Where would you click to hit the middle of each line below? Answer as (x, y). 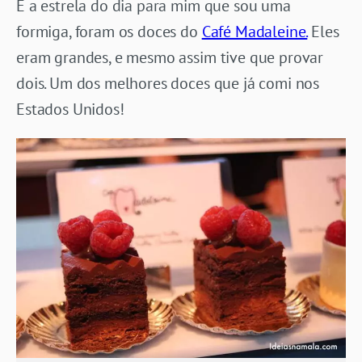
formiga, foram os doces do (109, 32)
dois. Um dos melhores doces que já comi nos (168, 84)
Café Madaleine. (255, 32)
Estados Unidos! (70, 109)
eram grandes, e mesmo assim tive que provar (170, 58)
